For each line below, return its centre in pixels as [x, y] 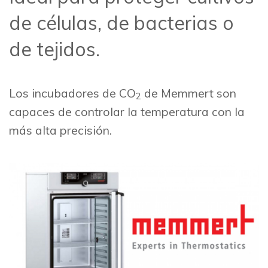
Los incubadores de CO [72, 93]
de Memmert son [189, 93]
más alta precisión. [60, 130]
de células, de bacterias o [121, 23]
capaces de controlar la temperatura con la [127, 111]
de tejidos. [54, 49]
